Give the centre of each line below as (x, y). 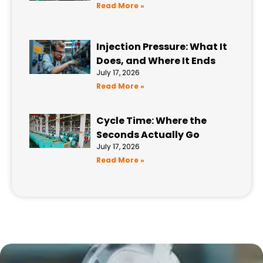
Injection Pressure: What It (162, 46)
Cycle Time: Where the (152, 120)
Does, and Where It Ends (156, 60)
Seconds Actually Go (148, 134)
